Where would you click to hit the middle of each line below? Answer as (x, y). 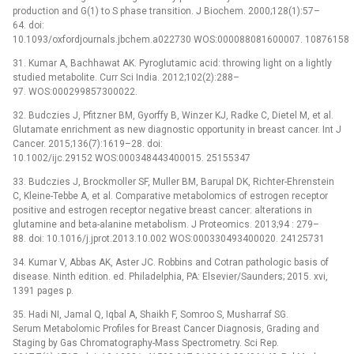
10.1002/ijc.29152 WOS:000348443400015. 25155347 (132, 158)
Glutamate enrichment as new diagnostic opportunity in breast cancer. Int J (177, 129)
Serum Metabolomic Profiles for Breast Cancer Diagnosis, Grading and (166, 328)
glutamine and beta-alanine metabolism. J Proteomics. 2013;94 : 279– (166, 224)
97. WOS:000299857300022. (75, 91)
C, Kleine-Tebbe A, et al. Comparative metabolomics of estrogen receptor (170, 196)
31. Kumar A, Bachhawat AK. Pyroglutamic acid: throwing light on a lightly (172, 63)
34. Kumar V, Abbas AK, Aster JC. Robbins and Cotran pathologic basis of (171, 262)
